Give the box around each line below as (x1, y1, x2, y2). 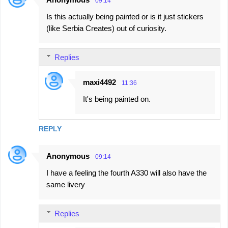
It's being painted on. (83, 94, 151, 103)
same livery (46, 180, 85, 189)
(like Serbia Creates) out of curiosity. (46, 23, 166, 33)
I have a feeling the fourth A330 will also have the (46, 168, 207, 177)
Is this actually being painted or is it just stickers (46, 12, 204, 21)
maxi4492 (83, 77, 116, 87)
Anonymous (46, 151, 90, 160)
